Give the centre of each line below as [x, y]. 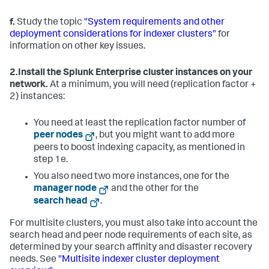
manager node [65, 189]
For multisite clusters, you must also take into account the [134, 224]
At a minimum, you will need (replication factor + [152, 85]
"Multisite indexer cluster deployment [139, 260]
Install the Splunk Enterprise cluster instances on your [135, 73]
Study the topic [50, 23]
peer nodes [58, 135]
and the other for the [154, 189]
